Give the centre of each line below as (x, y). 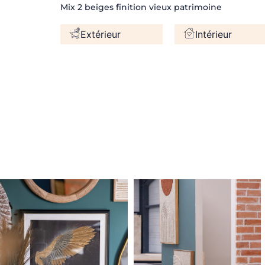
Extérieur (101, 34)
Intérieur (214, 34)
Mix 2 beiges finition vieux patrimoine (141, 7)
